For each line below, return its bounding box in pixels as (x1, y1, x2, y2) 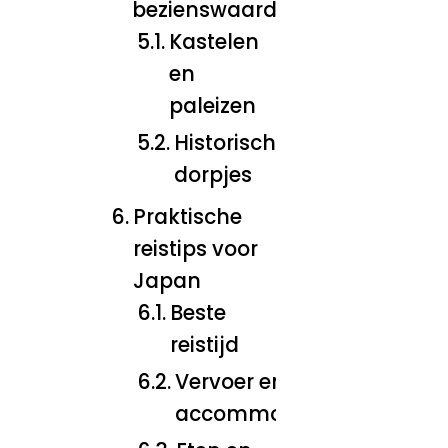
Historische (173, 128, 288, 157)
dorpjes (173, 160, 252, 189)
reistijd (169, 330, 239, 359)
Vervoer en (174, 367, 285, 396)
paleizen (168, 91, 256, 120)
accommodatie (174, 399, 336, 428)
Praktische (133, 202, 243, 231)
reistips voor (133, 234, 259, 263)
